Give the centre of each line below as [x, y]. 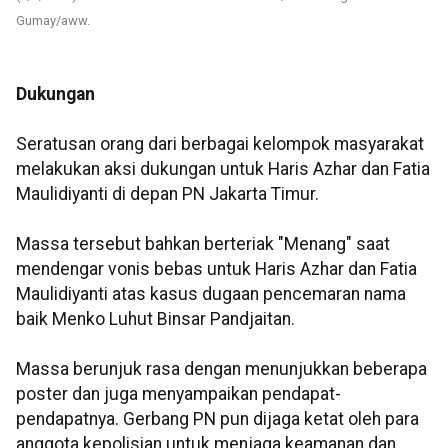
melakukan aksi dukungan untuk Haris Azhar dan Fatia [223, 169]
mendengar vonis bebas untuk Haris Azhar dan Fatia [216, 269]
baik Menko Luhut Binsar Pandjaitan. [155, 319]
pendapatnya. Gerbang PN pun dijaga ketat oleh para [217, 419]
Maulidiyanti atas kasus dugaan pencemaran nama [211, 294]
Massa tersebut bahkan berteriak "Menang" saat [203, 244]
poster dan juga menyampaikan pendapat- [178, 394]
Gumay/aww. [53, 21]
